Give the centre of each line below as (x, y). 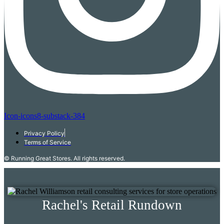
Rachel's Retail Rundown (112, 205)
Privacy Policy (44, 133)
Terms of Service (47, 142)
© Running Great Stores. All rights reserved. (64, 158)
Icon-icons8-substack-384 (44, 116)
